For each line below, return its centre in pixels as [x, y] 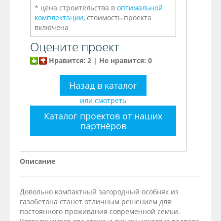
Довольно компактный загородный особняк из [99, 192]
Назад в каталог [103, 86]
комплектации [59, 18]
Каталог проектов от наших [103, 116]
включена [52, 28]
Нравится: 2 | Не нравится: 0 [100, 61]
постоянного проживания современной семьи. [100, 212]
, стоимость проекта [117, 18]
